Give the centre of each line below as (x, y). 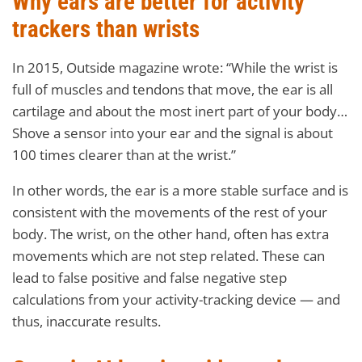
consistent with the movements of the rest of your (170, 212)
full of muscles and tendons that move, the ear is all (173, 89)
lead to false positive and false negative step (149, 277)
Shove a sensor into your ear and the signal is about (173, 133)
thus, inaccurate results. (86, 321)
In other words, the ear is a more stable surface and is (180, 190)
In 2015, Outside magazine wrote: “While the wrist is (175, 67)
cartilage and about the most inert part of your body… (180, 111)
